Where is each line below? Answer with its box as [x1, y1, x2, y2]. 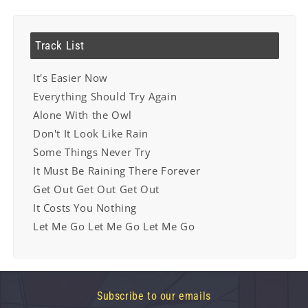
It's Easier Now [33, 71, 108, 85]
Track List [35, 38, 85, 52]
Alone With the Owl [33, 108, 132, 122]
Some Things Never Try [33, 145, 151, 159]
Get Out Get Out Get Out [33, 182, 159, 196]
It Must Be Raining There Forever [33, 164, 201, 177]
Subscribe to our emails [97, 289, 211, 302]
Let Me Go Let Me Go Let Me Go [33, 219, 195, 233]
